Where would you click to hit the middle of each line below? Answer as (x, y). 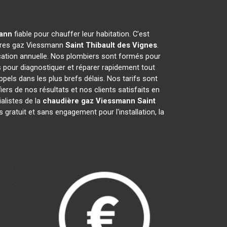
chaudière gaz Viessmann (89, 101)
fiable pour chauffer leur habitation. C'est (81, 34)
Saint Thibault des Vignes (111, 45)
